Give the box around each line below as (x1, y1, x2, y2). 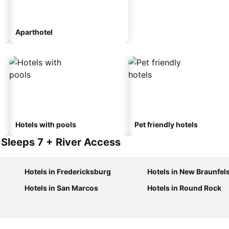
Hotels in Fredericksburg (25, 167, 111, 176)
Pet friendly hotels (134, 120, 198, 129)
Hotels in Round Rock (147, 184, 221, 192)
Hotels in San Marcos (25, 184, 98, 192)
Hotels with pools (15, 120, 76, 129)
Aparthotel (15, 28, 53, 36)
